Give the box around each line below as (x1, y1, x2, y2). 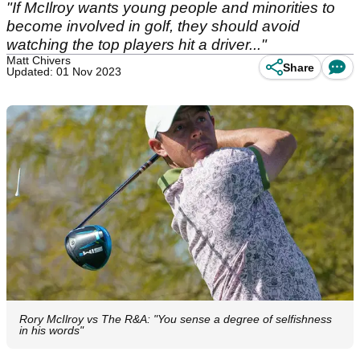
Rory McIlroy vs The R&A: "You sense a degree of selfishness (19, 313, 332, 326)
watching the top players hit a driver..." (6, 36, 267, 53)
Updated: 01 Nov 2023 (6, 65, 121, 78)
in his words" (19, 324, 84, 337)
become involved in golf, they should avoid (6, 18, 300, 35)
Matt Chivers (6, 54, 71, 67)
